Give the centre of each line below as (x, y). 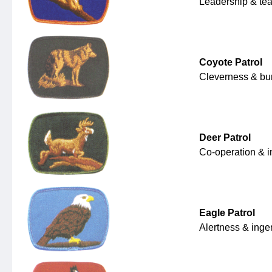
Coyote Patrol (231, 63)
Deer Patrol (225, 138)
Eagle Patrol (227, 213)
